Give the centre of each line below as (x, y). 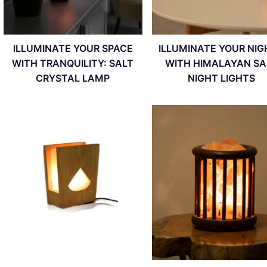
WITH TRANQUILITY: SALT (73, 63)
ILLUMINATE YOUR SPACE (73, 49)
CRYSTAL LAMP (73, 78)
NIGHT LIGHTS (221, 78)
